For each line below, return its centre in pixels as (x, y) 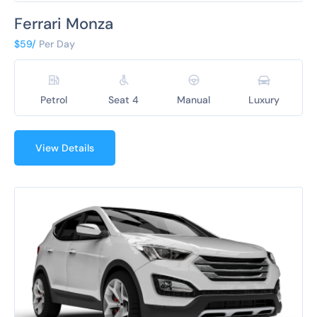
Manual (194, 99)
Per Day (57, 44)
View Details (65, 148)
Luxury (264, 99)
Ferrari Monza (64, 23)
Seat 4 (123, 99)
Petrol (53, 99)
